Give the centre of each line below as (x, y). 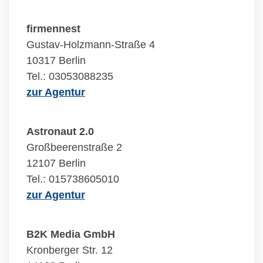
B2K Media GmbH (71, 234)
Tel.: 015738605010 (73, 179)
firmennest (53, 29)
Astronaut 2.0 (60, 131)
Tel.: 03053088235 (70, 76)
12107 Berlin (56, 163)
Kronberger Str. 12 (70, 250)
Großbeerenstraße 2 (74, 147)
